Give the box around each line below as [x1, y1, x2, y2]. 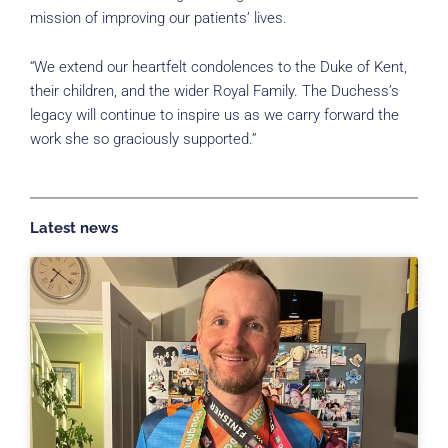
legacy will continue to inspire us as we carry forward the [30, 106, 399, 125]
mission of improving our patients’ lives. [30, 8, 287, 27]
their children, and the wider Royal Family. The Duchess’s [30, 82, 399, 101]
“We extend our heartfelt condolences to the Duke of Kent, [30, 58, 407, 77]
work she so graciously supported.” [30, 130, 257, 149]
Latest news [30, 218, 118, 236]
